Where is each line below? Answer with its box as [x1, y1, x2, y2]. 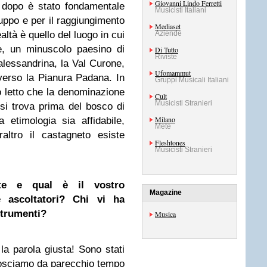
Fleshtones [155, 138, 185, 147]
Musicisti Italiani [155, 6, 206, 14]
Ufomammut [155, 68, 191, 77]
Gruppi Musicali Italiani [155, 76, 229, 84]
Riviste [155, 52, 177, 61]
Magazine [150, 188, 182, 197]
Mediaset [155, 21, 181, 31]
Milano [155, 114, 175, 124]
